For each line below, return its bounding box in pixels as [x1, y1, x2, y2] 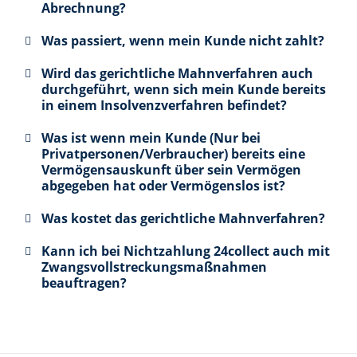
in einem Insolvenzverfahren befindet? [41, 96, 287, 115]
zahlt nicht [253, 332, 312, 348]
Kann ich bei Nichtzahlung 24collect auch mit [41, 242, 330, 261]
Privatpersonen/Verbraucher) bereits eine [41, 145, 305, 163]
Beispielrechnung [31, 332, 126, 348]
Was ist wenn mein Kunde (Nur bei [41, 129, 261, 147]
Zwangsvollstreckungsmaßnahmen [41, 258, 267, 277]
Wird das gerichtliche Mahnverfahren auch [41, 65, 313, 83]
